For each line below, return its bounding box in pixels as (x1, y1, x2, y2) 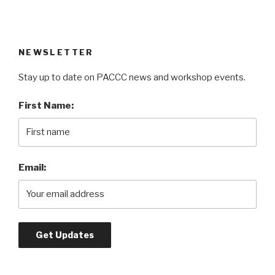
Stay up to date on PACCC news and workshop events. (18, 71, 246, 83)
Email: (18, 162, 46, 174)
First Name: (18, 100, 74, 112)
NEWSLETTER (18, 47, 94, 58)
